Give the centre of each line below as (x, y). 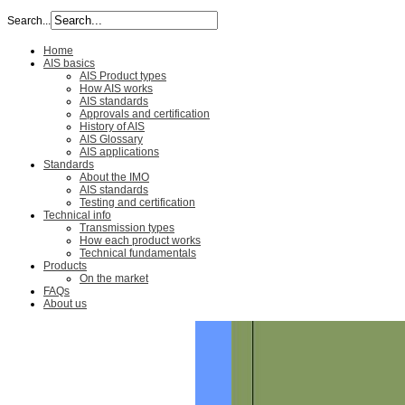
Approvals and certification (145, 114)
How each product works (140, 241)
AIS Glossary (111, 140)
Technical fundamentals (138, 254)
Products (65, 266)
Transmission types (127, 228)
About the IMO (114, 178)
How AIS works (116, 89)
